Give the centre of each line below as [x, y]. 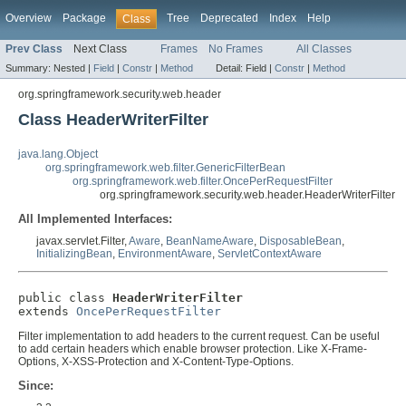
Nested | [73, 68]
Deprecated [229, 18]
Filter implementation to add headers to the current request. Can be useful [199, 337]
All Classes [324, 49]
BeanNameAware [210, 242]
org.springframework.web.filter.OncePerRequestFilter [203, 182]
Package [84, 18]
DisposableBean [300, 242]
